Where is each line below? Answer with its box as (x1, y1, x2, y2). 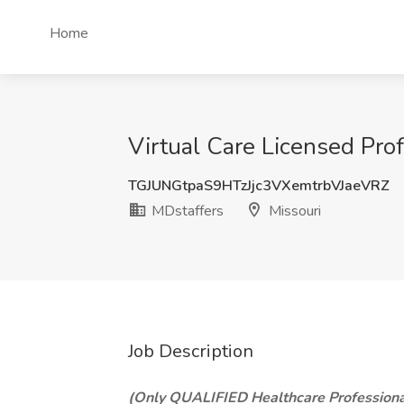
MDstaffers (148, 201, 224, 221)
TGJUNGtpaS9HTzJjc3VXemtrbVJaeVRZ (128, 176, 390, 196)
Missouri (265, 201, 321, 221)
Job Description (128, 339, 253, 363)
